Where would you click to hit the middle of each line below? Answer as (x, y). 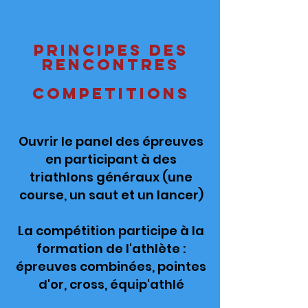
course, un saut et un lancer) (111, 195)
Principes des (111, 50)
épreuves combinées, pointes (111, 266)
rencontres (111, 65)
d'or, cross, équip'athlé (111, 284)
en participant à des (111, 159)
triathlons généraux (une (111, 177)
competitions (111, 93)
